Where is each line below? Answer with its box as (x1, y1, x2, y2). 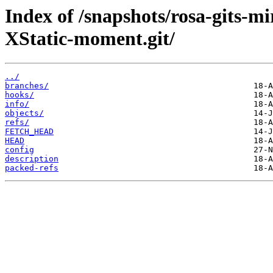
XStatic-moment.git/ (5, 27, 175, 49)
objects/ (5, 108, 44, 118)
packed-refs (5, 163, 58, 173)
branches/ (5, 81, 49, 91)
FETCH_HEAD (5, 127, 54, 136)
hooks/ (5, 90, 34, 100)
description (5, 154, 58, 164)
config (5, 145, 34, 155)
